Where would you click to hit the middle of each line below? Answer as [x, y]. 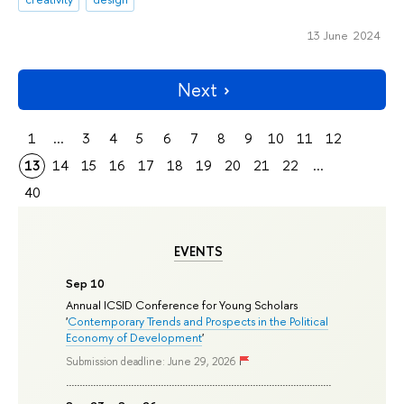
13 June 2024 [344, 35]
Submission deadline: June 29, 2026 [151, 362]
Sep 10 [86, 283]
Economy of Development [134, 337]
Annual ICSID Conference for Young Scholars [182, 304]
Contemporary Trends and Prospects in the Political [198, 321]
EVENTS [198, 251]
